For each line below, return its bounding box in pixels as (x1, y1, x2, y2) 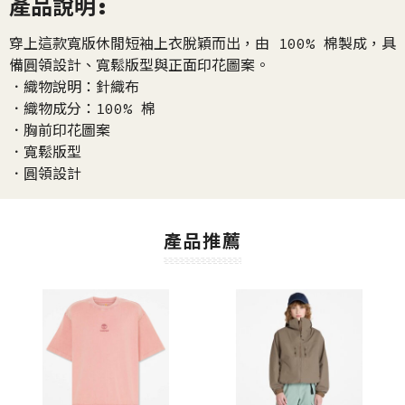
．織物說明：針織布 (9, 78, 139, 96)
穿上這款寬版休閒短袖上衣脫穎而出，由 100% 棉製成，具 (9, 34, 396, 52)
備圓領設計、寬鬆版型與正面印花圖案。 (9, 56, 269, 74)
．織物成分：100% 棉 (9, 99, 155, 118)
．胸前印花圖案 (9, 121, 110, 139)
